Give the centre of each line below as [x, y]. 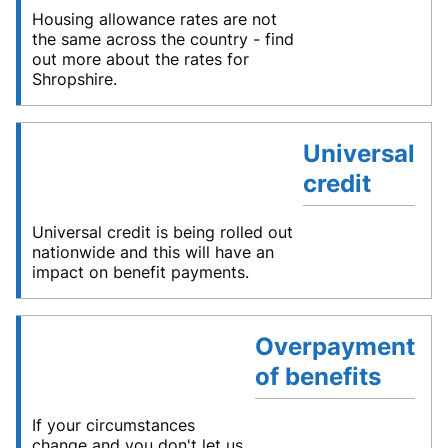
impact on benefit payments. [140, 272]
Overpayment [334, 347]
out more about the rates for [140, 59]
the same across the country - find [163, 39]
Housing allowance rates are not [154, 19]
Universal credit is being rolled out [162, 232]
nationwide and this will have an [153, 252]
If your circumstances [113, 425]
